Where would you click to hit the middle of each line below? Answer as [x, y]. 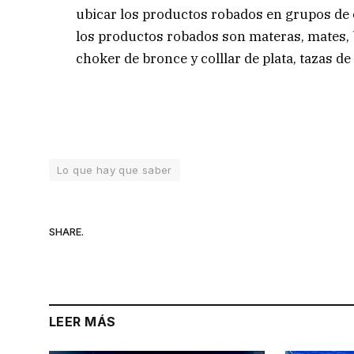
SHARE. [66, 231]
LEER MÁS [83, 322]
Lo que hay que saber [115, 170]
